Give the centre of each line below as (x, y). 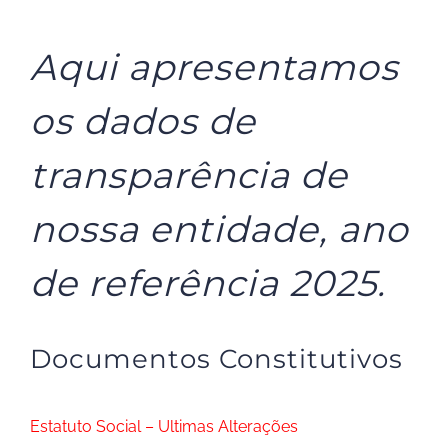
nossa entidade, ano (219, 229)
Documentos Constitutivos (216, 359)
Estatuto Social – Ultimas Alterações (164, 426)
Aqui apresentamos (214, 67)
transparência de (189, 175)
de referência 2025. (208, 283)
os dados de (143, 121)
